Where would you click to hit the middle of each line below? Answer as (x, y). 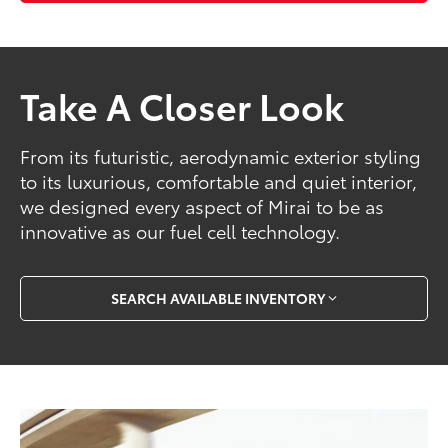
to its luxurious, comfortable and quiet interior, (219, 180)
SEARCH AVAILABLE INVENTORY (218, 298)
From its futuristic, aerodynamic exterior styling (221, 155)
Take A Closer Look (182, 105)
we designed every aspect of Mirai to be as (202, 205)
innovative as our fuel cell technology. (180, 230)
